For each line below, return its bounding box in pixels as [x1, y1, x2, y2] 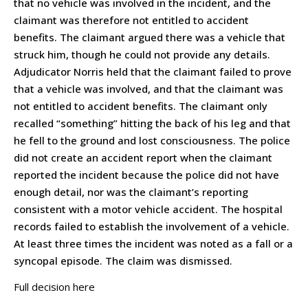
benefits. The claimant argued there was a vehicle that [14, 30, 285, 44]
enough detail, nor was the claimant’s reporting [14, 184, 248, 199]
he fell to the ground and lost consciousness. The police [14, 133, 290, 147]
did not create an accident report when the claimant [14, 150, 272, 164]
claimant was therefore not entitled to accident [14, 12, 249, 27]
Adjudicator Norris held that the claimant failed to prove [14, 64, 291, 78]
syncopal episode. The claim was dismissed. [14, 253, 232, 267]
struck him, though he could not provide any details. [14, 47, 270, 61]
